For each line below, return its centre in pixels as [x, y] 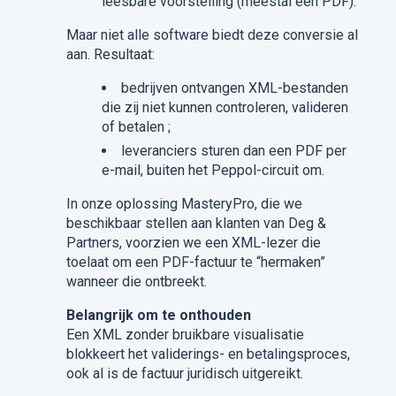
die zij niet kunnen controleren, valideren [225, 107]
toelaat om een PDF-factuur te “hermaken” [195, 262]
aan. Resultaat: [110, 54]
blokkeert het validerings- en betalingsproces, [208, 354]
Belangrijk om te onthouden [158, 315]
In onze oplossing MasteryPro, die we [184, 204]
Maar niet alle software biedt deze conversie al [212, 35]
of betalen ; [136, 127]
